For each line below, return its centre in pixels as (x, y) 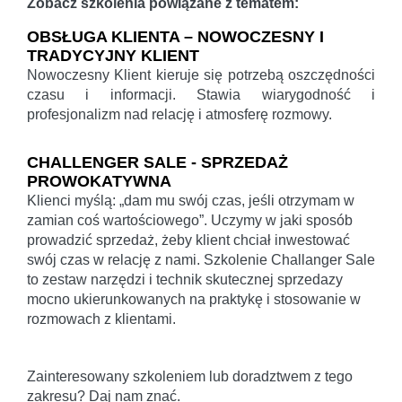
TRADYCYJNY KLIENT (113, 55)
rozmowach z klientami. (101, 319)
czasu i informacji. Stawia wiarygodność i (201, 94)
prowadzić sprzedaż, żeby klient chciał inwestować (188, 240)
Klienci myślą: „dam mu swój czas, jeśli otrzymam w (191, 200)
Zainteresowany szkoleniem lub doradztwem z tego (190, 376)
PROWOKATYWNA (99, 181)
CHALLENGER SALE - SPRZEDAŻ (157, 162)
